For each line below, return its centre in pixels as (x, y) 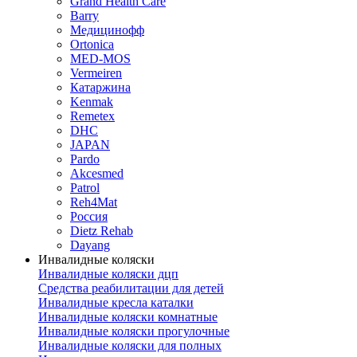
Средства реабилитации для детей (131, 288)
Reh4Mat (94, 202)
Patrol (85, 188)
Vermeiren (96, 73)
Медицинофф (107, 30)
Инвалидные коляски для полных (130, 345)
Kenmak (92, 102)
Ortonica (92, 44)
